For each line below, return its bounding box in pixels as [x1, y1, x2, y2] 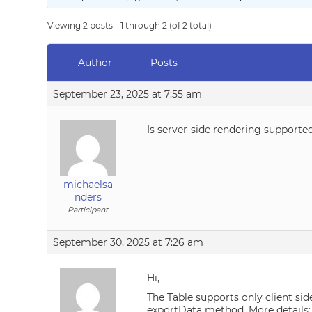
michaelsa [63, 178, 113, 191]
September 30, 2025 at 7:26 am [53, 236, 204, 249]
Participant [68, 205, 109, 214]
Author [77, 56, 112, 69]
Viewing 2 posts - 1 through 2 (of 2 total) [47, 20, 212, 31]
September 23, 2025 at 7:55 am [53, 88, 203, 100]
